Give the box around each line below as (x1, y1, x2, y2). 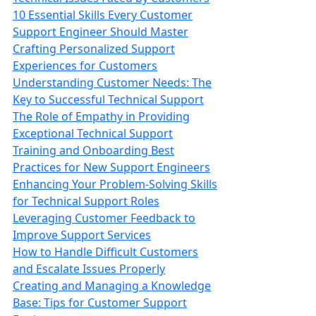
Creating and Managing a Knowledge (13, 278, 211, 293)
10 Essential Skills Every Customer (13, 7, 193, 23)
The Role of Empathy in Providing (13, 109, 190, 124)
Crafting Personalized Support (13, 41, 175, 56)
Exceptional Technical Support (13, 126, 173, 141)
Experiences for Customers (13, 58, 157, 73)
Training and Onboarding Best (13, 142, 174, 158)
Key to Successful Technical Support (13, 92, 204, 107)
